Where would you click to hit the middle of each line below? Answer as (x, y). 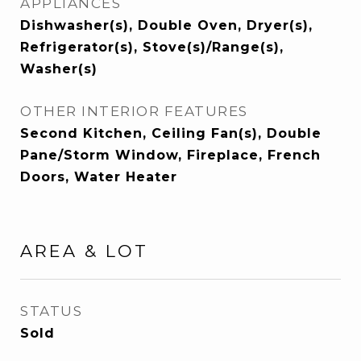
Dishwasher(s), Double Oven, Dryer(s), (166, 25)
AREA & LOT (84, 251)
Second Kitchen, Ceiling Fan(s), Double (171, 133)
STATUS (51, 311)
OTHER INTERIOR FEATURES (134, 111)
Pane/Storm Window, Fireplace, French (170, 155)
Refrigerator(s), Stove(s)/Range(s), (152, 47)
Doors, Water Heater (99, 177)
